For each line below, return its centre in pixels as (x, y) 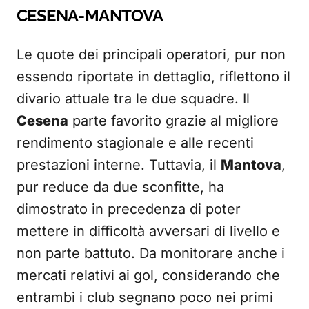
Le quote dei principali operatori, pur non (151, 54)
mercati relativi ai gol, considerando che (148, 275)
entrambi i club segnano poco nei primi (145, 297)
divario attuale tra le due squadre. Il (133, 99)
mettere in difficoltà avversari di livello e (148, 231)
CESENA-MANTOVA (90, 16)
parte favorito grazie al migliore (173, 121)
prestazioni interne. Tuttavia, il (119, 165)
